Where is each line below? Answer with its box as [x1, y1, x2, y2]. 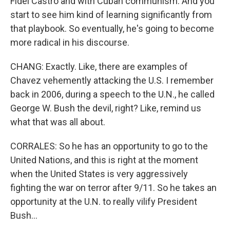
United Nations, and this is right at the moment [10, 155, 198, 165]
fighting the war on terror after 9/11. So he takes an [10, 182, 217, 193]
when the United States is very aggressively [10, 168, 188, 179]
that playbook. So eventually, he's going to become [10, 23, 214, 34]
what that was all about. [10, 117, 105, 127]
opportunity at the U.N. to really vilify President [10, 196, 197, 207]
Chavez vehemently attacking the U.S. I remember [10, 75, 214, 86]
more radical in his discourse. [10, 37, 129, 48]
